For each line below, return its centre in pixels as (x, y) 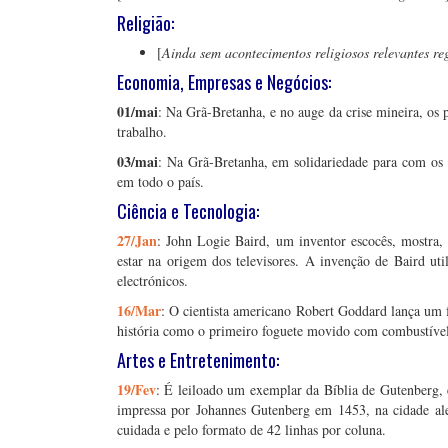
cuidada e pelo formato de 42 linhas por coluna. (251, 429)
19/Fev (136, 389)
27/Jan (137, 240)
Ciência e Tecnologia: (188, 211)
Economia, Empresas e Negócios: (224, 82)
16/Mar (139, 310)
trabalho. (142, 131)
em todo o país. (160, 181)
